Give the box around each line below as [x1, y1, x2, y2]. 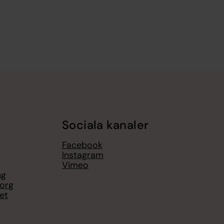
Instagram [61, 149, 103, 161]
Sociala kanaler [61, 117, 149, 132]
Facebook [61, 139, 102, 151]
